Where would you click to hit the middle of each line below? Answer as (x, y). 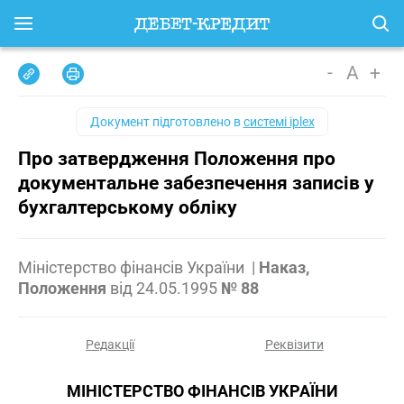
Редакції (110, 344)
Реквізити (294, 344)
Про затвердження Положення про (177, 159)
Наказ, (284, 267)
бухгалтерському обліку (128, 207)
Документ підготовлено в (166, 122)
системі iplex (279, 122)
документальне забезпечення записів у (196, 183)
